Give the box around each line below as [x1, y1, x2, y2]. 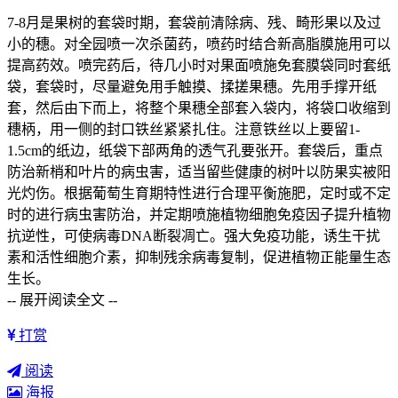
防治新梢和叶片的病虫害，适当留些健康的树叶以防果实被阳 [7, 163, 391, 179]
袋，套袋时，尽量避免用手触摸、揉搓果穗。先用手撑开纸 [7, 78, 377, 94]
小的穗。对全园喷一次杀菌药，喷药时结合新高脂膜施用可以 [7, 36, 391, 52]
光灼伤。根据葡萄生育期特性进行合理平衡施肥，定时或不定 [7, 185, 391, 201]
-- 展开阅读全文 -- [7, 291, 117, 307]
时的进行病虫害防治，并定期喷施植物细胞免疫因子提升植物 [7, 206, 391, 222]
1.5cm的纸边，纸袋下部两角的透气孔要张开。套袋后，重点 [7, 142, 383, 158]
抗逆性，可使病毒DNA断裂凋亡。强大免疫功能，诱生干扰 [7, 227, 380, 243]
